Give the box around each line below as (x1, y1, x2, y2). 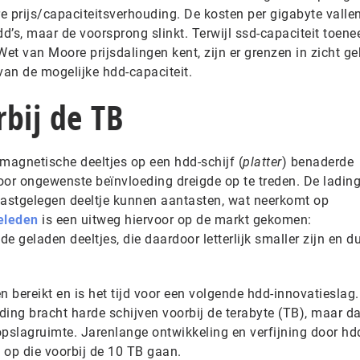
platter (243, 154, 282, 170)
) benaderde (281, 154, 354, 170)
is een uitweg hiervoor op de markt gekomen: (38, 212, 312, 227)
